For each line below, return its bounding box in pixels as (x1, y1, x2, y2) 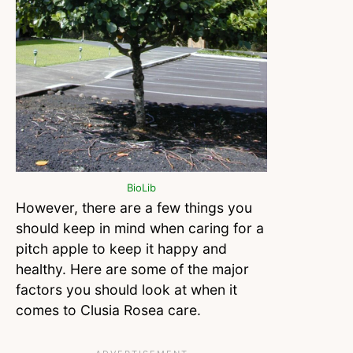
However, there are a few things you (16, 199, 252, 217)
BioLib (127, 181, 156, 195)
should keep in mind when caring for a (16, 220, 264, 237)
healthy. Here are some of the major (16, 261, 249, 278)
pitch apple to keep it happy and (16, 240, 227, 258)
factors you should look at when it (16, 281, 237, 299)
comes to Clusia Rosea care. (16, 302, 201, 319)
